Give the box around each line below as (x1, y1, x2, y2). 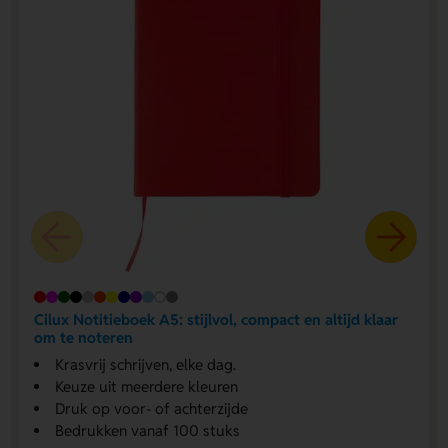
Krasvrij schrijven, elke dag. (54, 355, 236, 375)
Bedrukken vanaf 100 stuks (54, 421, 240, 441)
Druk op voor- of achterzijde (54, 399, 248, 419)
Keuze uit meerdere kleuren (54, 377, 238, 397)
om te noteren (33, 327, 133, 347)
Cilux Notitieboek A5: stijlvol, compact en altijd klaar (33, 309, 398, 329)
